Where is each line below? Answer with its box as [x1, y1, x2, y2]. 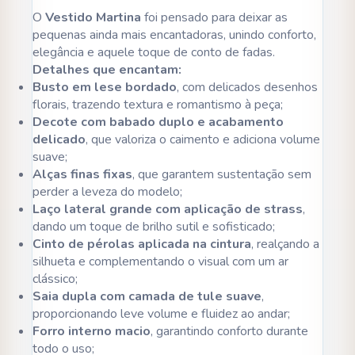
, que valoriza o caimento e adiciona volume [86, 130, 320, 148]
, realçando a [251, 235, 319, 253]
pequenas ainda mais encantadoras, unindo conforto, [32, 25, 316, 44]
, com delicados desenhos [177, 78, 318, 96]
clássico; [32, 269, 78, 288]
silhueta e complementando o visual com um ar [32, 252, 288, 270]
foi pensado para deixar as [141, 8, 288, 26]
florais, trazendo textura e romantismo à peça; [32, 95, 283, 113]
